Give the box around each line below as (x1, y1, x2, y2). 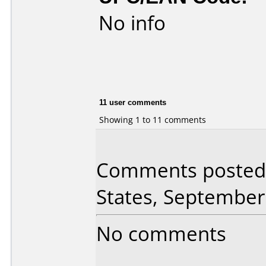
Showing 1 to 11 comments (99, 113, 206, 125)
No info (99, 9, 166, 36)
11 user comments (99, 96, 166, 107)
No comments (96, 220, 226, 247)
